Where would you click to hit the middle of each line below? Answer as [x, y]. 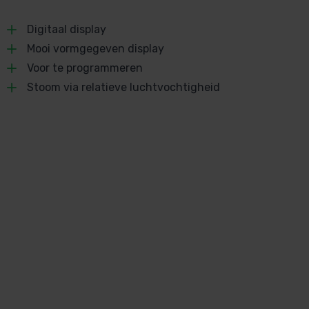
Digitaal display [66, 29]
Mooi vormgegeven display [95, 48]
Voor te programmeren [84, 68]
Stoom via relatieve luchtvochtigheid [123, 87]
